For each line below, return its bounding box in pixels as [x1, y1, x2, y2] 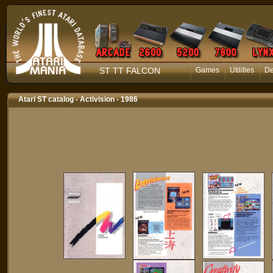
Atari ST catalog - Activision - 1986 [18, 95, 138, 104]
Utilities [230, 66, 254, 74]
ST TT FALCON [99, 66, 160, 76]
